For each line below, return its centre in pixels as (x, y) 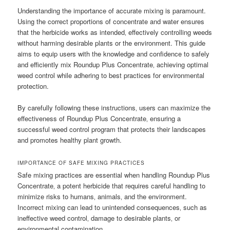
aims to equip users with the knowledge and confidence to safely (114, 53)
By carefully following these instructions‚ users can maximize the (114, 108)
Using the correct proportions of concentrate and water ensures (111, 21)
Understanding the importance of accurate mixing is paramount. (112, 10)
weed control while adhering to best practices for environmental (111, 75)
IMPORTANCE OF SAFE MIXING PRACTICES (81, 163)
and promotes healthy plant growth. (70, 140)
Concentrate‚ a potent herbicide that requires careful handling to (112, 186)
